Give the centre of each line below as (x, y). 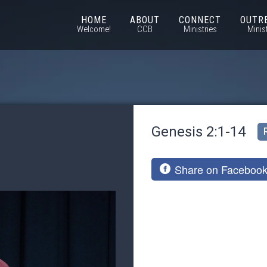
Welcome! (94, 29)
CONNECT (200, 20)
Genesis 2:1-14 (198, 131)
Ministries (200, 29)
